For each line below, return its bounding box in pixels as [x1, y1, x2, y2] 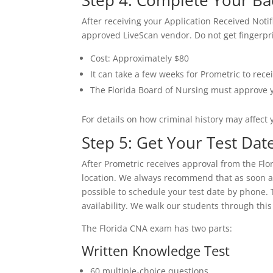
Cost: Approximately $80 [90, 52, 190, 64]
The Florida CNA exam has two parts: [82, 222, 233, 234]
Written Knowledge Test [82, 241, 230, 260]
